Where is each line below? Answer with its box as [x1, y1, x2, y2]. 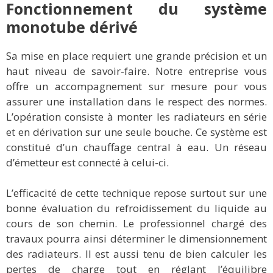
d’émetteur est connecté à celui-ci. [6, 155, 169, 169]
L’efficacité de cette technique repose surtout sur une [6, 186, 267, 200]
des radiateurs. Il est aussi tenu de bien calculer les [6, 247, 267, 261]
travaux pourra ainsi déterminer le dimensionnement [6, 232, 267, 246]
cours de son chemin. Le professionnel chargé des [6, 216, 267, 231]
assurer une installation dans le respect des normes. [6, 94, 267, 108]
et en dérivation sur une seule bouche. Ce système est [6, 124, 267, 139]
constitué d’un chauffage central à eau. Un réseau [6, 140, 267, 154]
